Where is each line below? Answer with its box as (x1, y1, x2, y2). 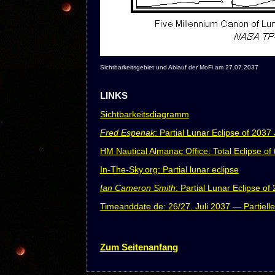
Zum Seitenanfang (99, 242, 178, 252)
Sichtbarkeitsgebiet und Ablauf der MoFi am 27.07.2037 (99, 64, 258, 71)
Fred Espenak (99, 128, 155, 137)
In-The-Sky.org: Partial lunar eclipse (99, 165, 239, 174)
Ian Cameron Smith (99, 183, 176, 193)
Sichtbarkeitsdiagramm (99, 109, 189, 119)
